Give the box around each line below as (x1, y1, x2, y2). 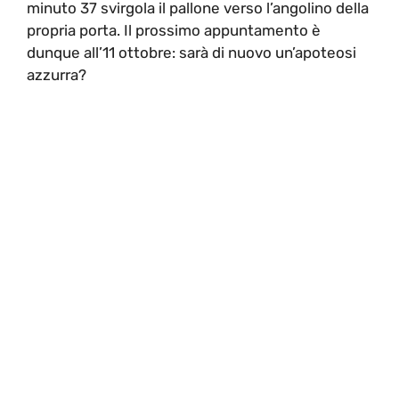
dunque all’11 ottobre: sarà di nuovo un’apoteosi (27, 44, 356, 61)
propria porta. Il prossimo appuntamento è (27, 21, 321, 39)
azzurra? (27, 66, 86, 84)
